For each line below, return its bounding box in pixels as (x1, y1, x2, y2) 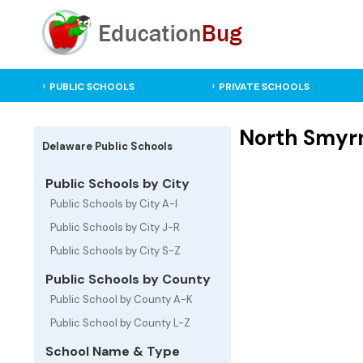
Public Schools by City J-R (50, 220, 180, 234)
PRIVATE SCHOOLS (218, 80, 310, 93)
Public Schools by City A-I (50, 197, 177, 211)
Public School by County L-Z (50, 316, 190, 330)
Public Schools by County (42, 271, 211, 288)
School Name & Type (42, 343, 180, 360)
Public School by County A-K (50, 293, 193, 306)
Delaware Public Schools (42, 139, 173, 153)
